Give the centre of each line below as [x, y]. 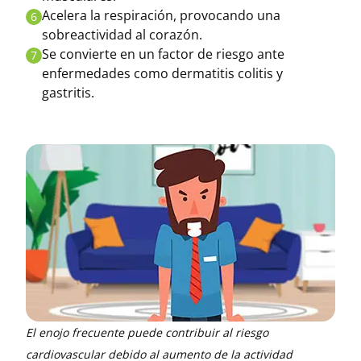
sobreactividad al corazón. [122, 35]
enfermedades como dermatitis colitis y [162, 73]
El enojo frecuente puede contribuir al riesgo [147, 332]
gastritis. [68, 93]
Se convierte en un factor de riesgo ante [163, 54]
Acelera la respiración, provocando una [161, 15]
